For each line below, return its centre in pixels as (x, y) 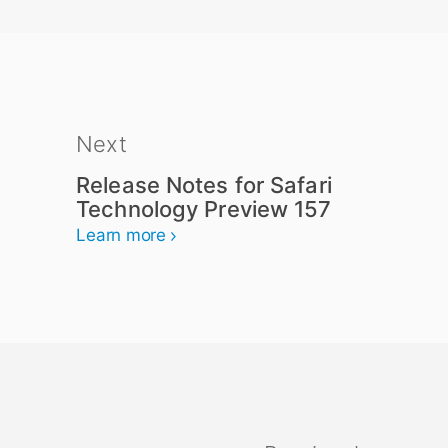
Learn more (121, 235)
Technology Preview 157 (204, 209)
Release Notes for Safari (204, 185)
